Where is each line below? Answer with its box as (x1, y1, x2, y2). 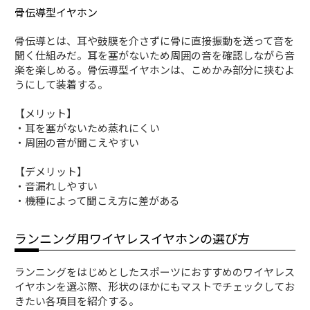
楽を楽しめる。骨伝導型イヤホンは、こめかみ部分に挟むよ (15, 62, 295, 77)
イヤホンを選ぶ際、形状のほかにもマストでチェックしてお (15, 278, 295, 293)
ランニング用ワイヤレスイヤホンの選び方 (15, 228, 250, 247)
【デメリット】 (15, 163, 88, 179)
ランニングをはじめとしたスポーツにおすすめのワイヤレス (15, 264, 295, 279)
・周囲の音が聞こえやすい (15, 134, 140, 149)
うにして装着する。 (15, 76, 109, 91)
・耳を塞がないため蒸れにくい (15, 120, 161, 135)
